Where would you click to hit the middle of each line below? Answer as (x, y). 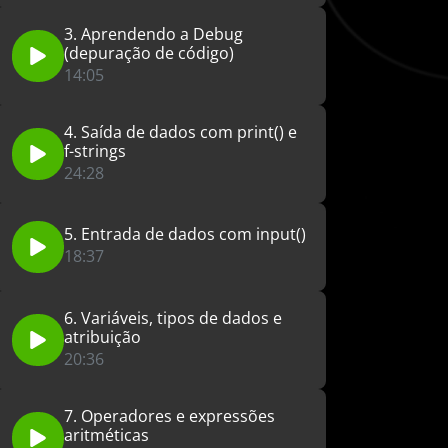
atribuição (102, 336)
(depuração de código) (149, 52)
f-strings (95, 150)
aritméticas (106, 434)
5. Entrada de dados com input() (185, 234)
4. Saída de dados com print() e (180, 131)
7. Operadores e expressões (169, 415)
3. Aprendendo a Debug (153, 33)
